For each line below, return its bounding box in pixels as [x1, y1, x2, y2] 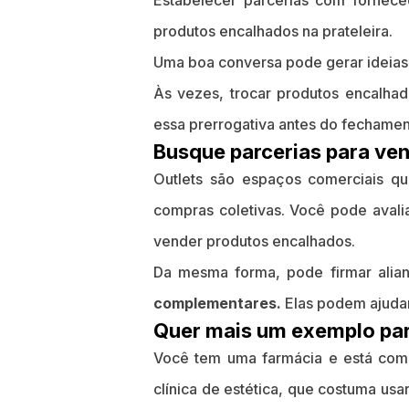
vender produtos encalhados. [153, 232, 355, 250]
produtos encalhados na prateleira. [153, 22, 393, 40]
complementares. [153, 294, 281, 312]
